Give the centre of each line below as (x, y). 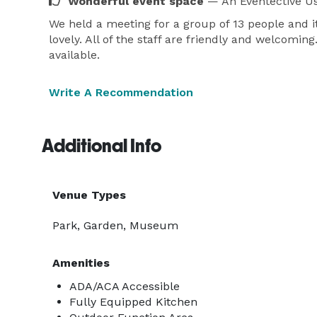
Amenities (81, 263)
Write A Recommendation (121, 92)
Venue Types (89, 195)
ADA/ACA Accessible (125, 286)
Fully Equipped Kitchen (133, 302)
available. (74, 55)
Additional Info (102, 146)
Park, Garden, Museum (115, 225)
